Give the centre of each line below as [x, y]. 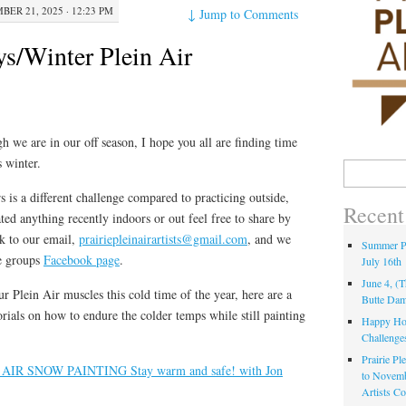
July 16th [382, 261]
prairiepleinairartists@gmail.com [163, 238]
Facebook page [81, 259]
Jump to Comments [249, 14]
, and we [269, 238]
